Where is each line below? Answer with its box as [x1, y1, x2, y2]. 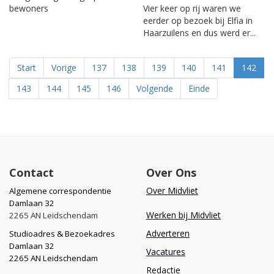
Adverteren [146, 227, 190, 239]
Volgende [136, 82, 173, 94]
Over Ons [146, 165, 196, 180]
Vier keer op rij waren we [143, 2, 241, 14]
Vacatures [146, 245, 185, 257]
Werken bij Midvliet [146, 209, 221, 221]
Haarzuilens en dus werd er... [143, 26, 256, 39]
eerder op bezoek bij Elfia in [143, 14, 253, 26]
